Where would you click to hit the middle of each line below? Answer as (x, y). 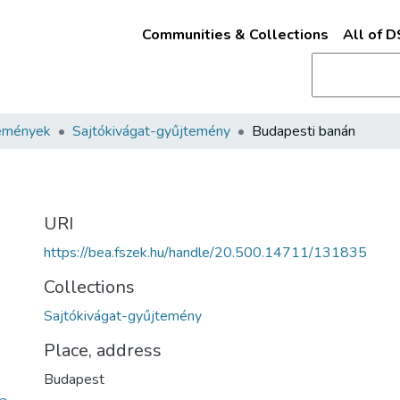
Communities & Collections (235, 35)
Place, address (103, 350)
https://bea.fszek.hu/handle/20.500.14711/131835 (205, 253)
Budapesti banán (304, 131)
